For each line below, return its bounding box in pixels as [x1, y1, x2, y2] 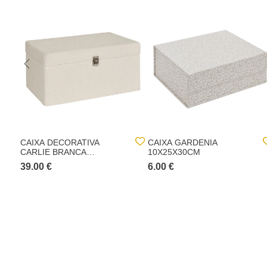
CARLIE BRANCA [20, 147, 86, 157]
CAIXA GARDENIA [148, 138, 218, 147]
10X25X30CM [148, 147, 200, 157]
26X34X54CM [20, 157, 73, 166]
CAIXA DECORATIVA [20, 138, 100, 147]
